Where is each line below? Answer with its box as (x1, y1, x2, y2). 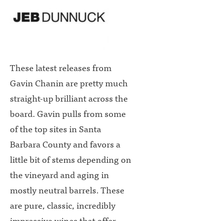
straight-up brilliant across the (10, 91, 128, 106)
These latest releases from (10, 60, 111, 75)
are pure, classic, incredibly (10, 198, 115, 213)
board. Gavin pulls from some (10, 106, 126, 121)
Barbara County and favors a (10, 137, 120, 151)
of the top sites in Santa (10, 121, 101, 136)
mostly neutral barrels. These (10, 183, 124, 197)
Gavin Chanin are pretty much (10, 75, 128, 90)
